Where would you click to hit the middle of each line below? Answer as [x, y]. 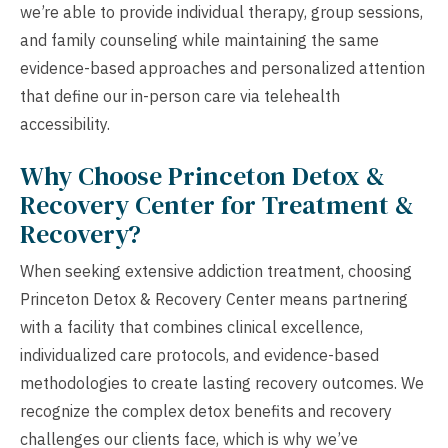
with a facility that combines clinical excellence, [191, 326]
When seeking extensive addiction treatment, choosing [216, 270]
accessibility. [65, 123]
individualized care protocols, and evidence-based [199, 354]
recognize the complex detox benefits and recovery [206, 410]
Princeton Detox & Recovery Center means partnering [214, 298]
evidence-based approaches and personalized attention [222, 67]
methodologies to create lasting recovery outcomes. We [222, 382]
